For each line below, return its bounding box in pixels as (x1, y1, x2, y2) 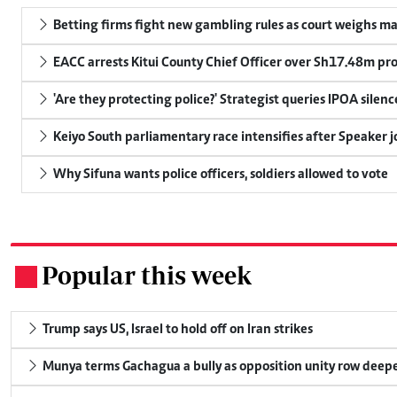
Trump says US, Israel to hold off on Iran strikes (40, 322, 313, 337)
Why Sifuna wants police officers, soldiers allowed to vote (51, 167, 388, 182)
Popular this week (42, 260, 252, 290)
